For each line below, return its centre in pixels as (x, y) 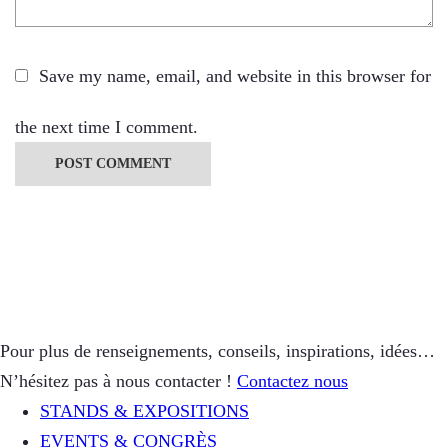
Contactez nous (292, 381)
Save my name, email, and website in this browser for (235, 76)
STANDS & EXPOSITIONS (144, 411)
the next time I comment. (106, 127)
